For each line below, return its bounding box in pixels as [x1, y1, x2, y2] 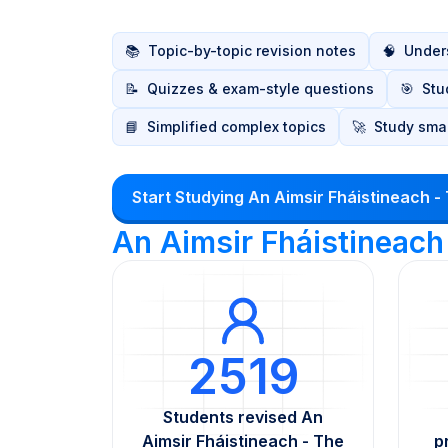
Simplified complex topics [147, 118, 326, 135]
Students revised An [163, 407, 323, 427]
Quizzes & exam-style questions [147, 80, 374, 97]
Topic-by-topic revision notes [148, 42, 356, 59]
